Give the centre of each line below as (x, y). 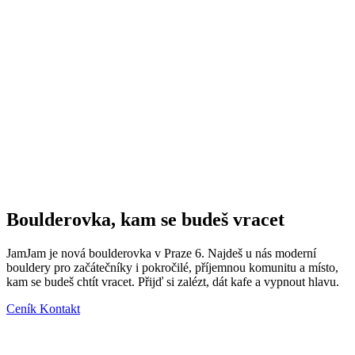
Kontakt (60, 308)
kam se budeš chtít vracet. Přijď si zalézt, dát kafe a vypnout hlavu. (173, 281)
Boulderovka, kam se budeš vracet (145, 219)
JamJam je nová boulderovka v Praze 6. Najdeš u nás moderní (161, 253)
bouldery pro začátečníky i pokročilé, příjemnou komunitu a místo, (172, 267)
